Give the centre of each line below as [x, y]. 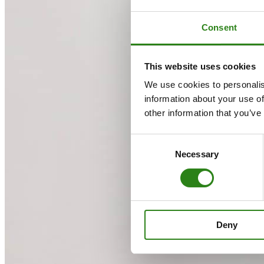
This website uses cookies [200, 66]
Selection [148, 154]
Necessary [197, 154]
